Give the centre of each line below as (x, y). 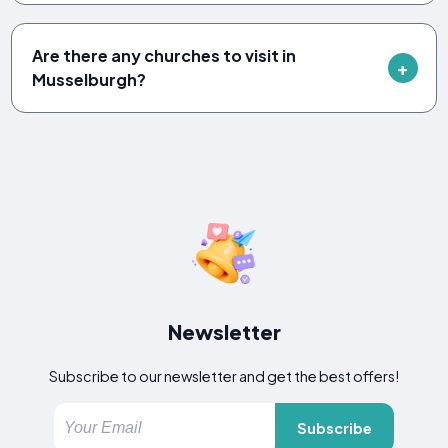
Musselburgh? (89, 79)
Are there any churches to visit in (164, 55)
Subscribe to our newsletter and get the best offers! (224, 375)
